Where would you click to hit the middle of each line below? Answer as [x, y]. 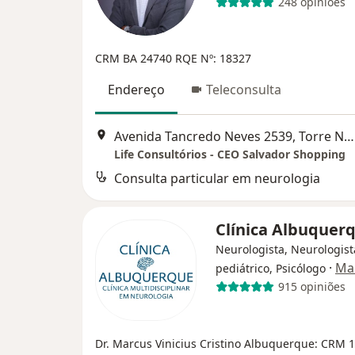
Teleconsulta [244, 89]
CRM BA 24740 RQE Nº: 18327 [173, 58]
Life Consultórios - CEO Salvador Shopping [230, 154]
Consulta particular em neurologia [217, 178]
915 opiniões [311, 287]
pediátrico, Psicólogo [271, 268]
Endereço [136, 89]
